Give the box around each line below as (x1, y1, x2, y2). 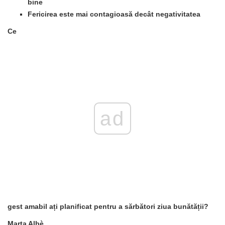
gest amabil (8, 202, 47, 210)
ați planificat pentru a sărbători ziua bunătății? (47, 202, 208, 210)
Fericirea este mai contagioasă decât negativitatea (28, 10, 200, 18)
